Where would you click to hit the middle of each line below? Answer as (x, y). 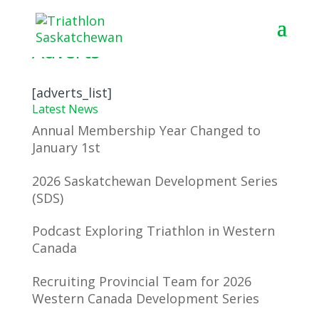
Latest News (65, 109)
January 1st (66, 147)
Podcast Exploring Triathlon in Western (153, 231)
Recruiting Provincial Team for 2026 (141, 281)
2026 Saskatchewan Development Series (155, 181)
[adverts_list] (72, 93)
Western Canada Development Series (145, 298)
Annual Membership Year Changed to (146, 130)
